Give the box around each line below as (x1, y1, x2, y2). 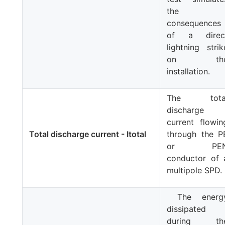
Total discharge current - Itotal (29, 129, 149, 139)
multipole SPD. (167, 165, 222, 175)
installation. (167, 66, 210, 76)
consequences (167, 18, 221, 28)
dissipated (167, 203, 206, 214)
